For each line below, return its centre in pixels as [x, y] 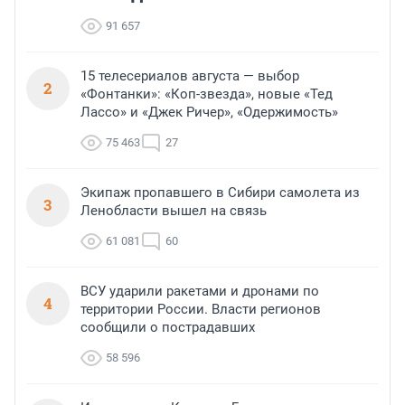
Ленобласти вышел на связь [174, 210]
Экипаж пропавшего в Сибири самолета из [220, 192]
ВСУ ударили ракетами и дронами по [200, 291]
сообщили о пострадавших [168, 327]
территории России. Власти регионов [201, 309]
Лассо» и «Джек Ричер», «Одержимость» [209, 112]
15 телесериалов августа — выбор [190, 75]
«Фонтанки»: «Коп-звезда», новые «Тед [207, 94]
